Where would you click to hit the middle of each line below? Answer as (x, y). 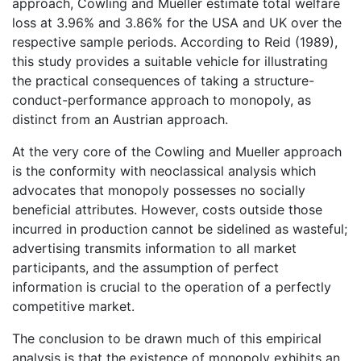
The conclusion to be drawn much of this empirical (167, 338)
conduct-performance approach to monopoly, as (162, 100)
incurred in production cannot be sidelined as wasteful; (180, 228)
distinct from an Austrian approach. (120, 119)
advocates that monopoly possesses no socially (159, 190)
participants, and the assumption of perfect (145, 267)
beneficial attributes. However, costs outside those (167, 209)
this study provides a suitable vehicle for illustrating (170, 61)
